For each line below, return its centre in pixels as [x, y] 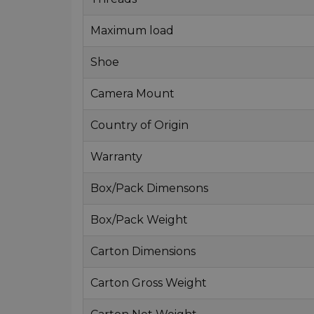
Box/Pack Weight [139, 219]
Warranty [116, 156]
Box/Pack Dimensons [149, 188]
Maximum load [132, 30]
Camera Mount [132, 93]
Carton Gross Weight [149, 282]
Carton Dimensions [143, 251]
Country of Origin [139, 125]
